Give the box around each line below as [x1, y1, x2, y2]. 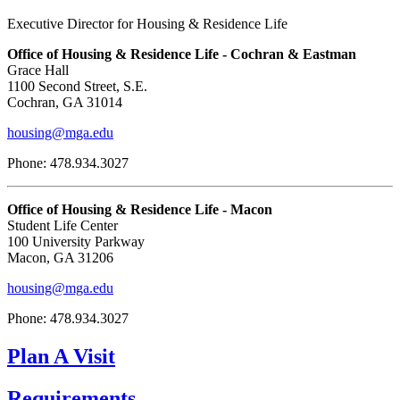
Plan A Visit [7, 345, 115, 369]
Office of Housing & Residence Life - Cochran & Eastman [7, 46, 356, 62]
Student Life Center [7, 218, 118, 234]
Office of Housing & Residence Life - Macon [7, 202, 272, 218]
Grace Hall [7, 62, 69, 79]
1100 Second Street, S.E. [7, 79, 147, 95]
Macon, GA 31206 [7, 250, 113, 266]
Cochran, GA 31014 [7, 95, 122, 111]
